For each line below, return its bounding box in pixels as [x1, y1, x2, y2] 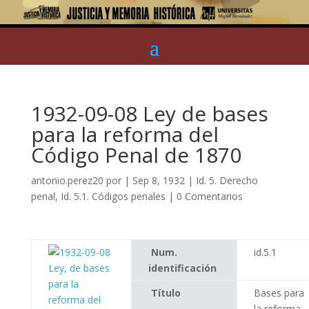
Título [150, 286, 181, 299]
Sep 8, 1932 [132, 173, 185, 187]
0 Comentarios [176, 189, 243, 203]
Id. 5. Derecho [195, 173, 258, 187]
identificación [148, 261, 217, 275]
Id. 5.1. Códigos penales [60, 189, 166, 203]
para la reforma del [30, 119, 219, 148]
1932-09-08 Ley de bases [30, 99, 268, 128]
